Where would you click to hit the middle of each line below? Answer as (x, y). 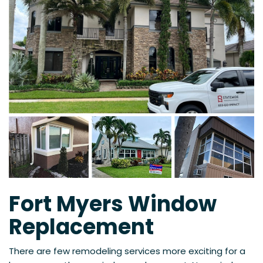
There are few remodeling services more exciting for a (127, 251)
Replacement (81, 227)
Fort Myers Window (113, 204)
